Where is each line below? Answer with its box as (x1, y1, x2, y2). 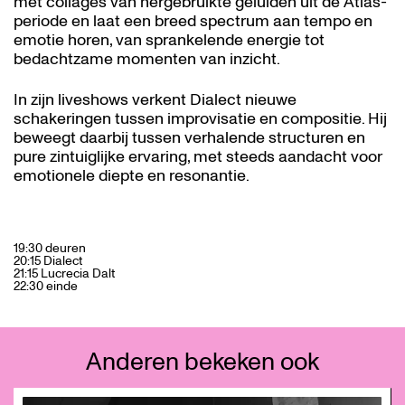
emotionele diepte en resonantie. (14, 164, 250, 187)
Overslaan (13, 379, 71, 397)
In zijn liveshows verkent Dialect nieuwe (14, 88, 297, 111)
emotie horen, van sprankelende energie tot (14, 29, 325, 52)
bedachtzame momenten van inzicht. (14, 48, 280, 71)
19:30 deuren (14, 240, 86, 258)
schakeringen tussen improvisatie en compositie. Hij (14, 107, 387, 130)
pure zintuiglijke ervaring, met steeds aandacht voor (14, 145, 382, 168)
